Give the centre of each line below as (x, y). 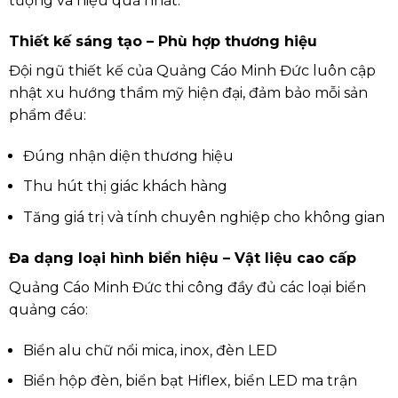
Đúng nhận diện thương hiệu (128, 155)
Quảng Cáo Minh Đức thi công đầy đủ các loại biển (187, 287)
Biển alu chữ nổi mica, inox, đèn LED (150, 350)
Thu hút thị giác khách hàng (125, 187)
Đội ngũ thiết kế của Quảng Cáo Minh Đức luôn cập (192, 71)
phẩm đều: (47, 115)
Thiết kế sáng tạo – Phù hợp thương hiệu (163, 42)
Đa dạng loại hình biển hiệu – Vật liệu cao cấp (182, 258)
